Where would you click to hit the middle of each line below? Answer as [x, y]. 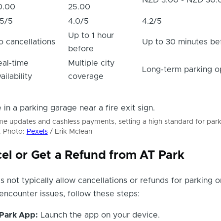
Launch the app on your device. [99, 215]
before [81, 49]
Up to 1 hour [91, 35]
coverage [86, 76]
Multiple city [91, 63]
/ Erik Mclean [70, 131]
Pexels [37, 131]
